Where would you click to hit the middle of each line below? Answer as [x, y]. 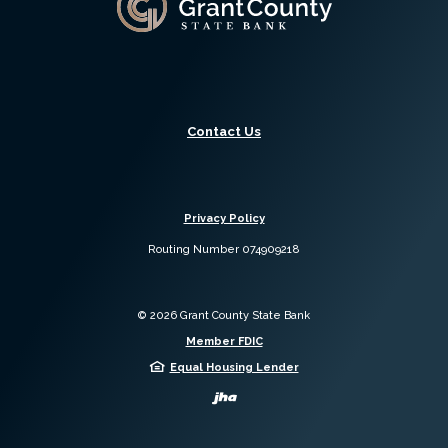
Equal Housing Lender [234, 368]
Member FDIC [224, 342]
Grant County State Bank [243, 316]
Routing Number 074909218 [224, 250]
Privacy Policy [224, 219]
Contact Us [224, 132]
